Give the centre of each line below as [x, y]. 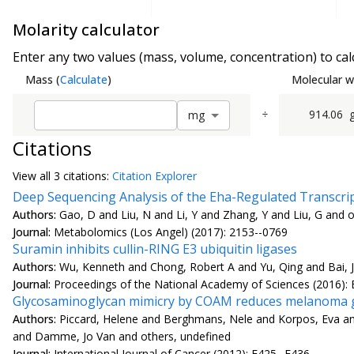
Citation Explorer [154, 175]
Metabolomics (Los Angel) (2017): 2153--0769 [171, 232]
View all [33, 175]
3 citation [77, 175]
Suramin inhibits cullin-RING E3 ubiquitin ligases [155, 249]
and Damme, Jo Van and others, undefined [122, 336]
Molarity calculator [86, 30]
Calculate [84, 80]
